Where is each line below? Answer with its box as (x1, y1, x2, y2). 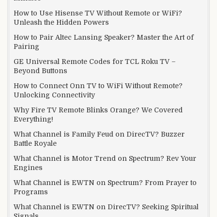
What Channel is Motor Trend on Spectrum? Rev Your (14, 154, 196, 162)
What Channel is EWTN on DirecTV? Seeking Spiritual (14, 202, 199, 211)
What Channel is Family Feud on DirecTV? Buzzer (14, 130, 185, 138)
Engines (14, 163, 43, 171)
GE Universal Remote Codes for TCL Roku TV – (14, 57, 176, 65)
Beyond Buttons (14, 66, 67, 75)
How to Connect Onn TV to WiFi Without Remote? (14, 81, 183, 90)
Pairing (14, 42, 39, 50)
